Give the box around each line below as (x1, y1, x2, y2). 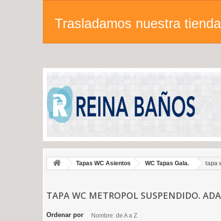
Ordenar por (46, 211, 83, 219)
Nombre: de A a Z (91, 212, 137, 219)
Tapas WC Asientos (76, 160, 131, 167)
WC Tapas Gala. (145, 160, 189, 167)
